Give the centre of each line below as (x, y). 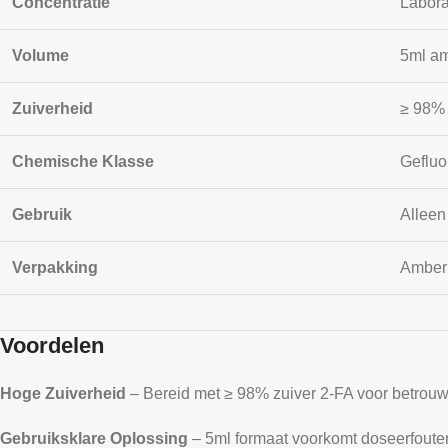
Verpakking (55, 267)
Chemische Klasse (83, 161)
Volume (40, 55)
